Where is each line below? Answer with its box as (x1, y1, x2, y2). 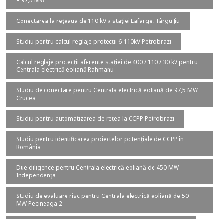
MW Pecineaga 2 (16, 199, 63, 208)
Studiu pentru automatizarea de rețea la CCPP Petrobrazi (16, 114, 175, 123)
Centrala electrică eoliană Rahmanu (16, 66, 114, 74)
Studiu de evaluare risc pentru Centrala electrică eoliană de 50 (16, 192, 189, 200)
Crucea (16, 94, 36, 103)
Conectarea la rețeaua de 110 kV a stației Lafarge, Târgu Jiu (16, 17, 180, 25)
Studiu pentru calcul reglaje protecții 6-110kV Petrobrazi (16, 37, 172, 46)
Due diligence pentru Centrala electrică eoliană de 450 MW (16, 163, 179, 172)
